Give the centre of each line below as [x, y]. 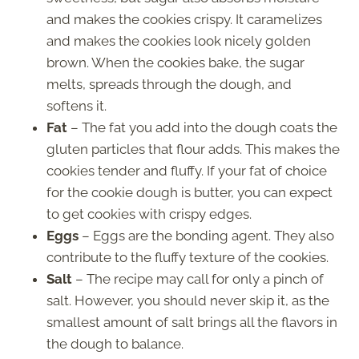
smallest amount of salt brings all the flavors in [192, 322]
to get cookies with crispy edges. [151, 214]
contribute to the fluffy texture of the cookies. [188, 257]
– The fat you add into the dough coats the [202, 127]
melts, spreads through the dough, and [169, 84]
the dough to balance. [115, 343]
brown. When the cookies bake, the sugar [175, 62]
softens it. [78, 105]
